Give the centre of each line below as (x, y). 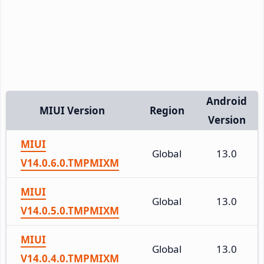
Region (167, 110)
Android (227, 101)
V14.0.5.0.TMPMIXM (70, 210)
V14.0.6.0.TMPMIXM (70, 163)
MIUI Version (72, 110)
